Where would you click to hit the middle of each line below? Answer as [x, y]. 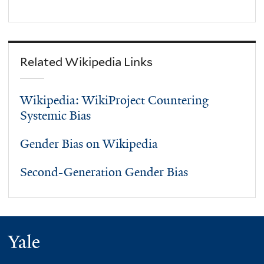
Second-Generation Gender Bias [104, 172]
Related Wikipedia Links [87, 62]
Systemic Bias [56, 116]
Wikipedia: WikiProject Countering [115, 100]
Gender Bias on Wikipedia [89, 144]
